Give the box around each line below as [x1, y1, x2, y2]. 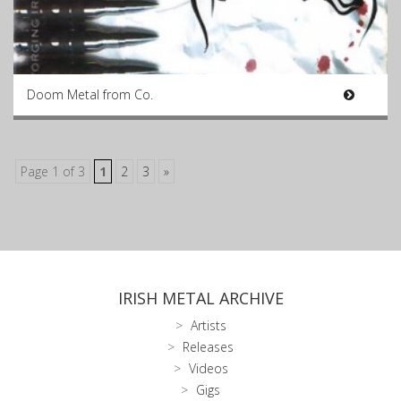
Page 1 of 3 [21, 163, 85, 180]
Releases [183, 338, 234, 355]
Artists [190, 317, 226, 334]
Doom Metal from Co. [27, 86, 153, 103]
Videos [188, 360, 228, 377]
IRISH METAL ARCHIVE [117, 287, 284, 309]
